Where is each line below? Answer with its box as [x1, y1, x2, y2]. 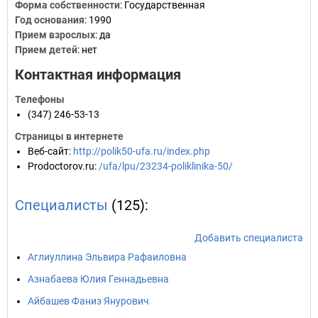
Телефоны [15, 94, 65, 105]
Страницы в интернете [15, 131, 124, 142]
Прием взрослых [15, 29, 95, 40]
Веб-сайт [28, 146, 69, 157]
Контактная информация [15, 66, 181, 83]
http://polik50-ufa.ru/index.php [73, 146, 210, 157]
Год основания [15, 14, 84, 26]
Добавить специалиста [194, 232, 303, 243]
